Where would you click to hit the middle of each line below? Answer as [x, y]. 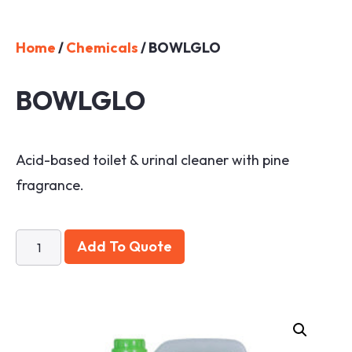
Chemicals [102, 47]
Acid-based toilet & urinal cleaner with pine [152, 159]
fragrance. [50, 185]
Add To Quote [125, 246]
